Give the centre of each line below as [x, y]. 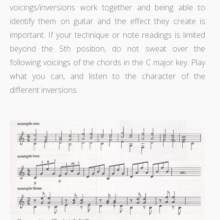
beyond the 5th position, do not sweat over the [108, 48]
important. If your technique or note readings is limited [108, 35]
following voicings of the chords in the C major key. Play [108, 62]
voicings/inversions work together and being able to [108, 7]
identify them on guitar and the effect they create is [108, 21]
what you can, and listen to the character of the [108, 76]
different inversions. [44, 90]
